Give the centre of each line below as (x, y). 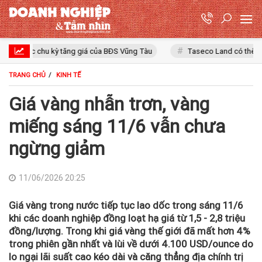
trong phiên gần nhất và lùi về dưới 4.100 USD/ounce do (131, 244)
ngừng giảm (57, 149)
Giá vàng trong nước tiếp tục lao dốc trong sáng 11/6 (126, 205)
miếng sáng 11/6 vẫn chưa (117, 126)
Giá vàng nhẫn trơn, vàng (109, 104)
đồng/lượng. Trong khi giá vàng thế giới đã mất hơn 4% (130, 231)
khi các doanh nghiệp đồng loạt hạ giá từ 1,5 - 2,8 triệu (127, 218)
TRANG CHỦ (27, 75)
